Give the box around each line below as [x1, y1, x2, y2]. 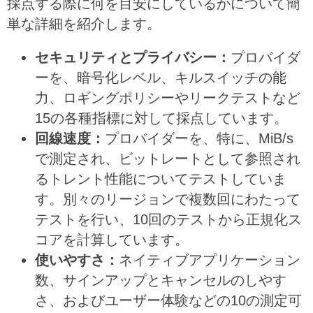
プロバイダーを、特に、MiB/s [105, 131, 293, 147]
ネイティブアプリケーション [119, 252, 300, 268]
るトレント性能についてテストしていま [35, 171, 286, 187]
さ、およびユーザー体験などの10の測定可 [35, 293, 302, 309]
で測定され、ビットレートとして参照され [35, 151, 300, 167]
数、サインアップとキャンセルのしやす [35, 272, 286, 289]
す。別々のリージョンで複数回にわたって [35, 191, 300, 208]
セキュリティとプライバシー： [35, 50, 231, 66]
